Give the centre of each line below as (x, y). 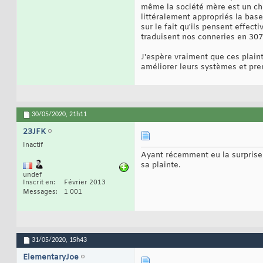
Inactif (33, 145)
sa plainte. (161, 166)
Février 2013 (85, 183)
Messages (39, 192)
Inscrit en (38, 183)
